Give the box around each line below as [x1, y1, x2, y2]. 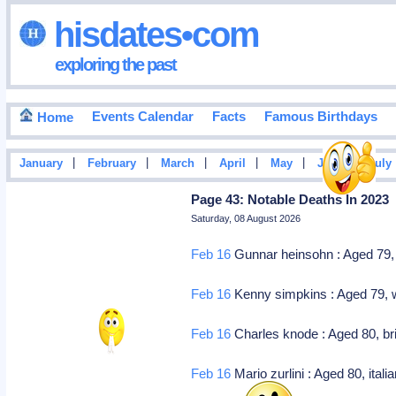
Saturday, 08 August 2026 [191, 213, 301, 224]
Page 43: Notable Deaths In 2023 [191, 192, 390, 207]
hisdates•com [45, 14, 259, 54]
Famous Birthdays [263, 109, 377, 125]
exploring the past [54, 54, 176, 74]
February [87, 157, 136, 171]
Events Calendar [91, 109, 194, 125]
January [19, 157, 63, 171]
